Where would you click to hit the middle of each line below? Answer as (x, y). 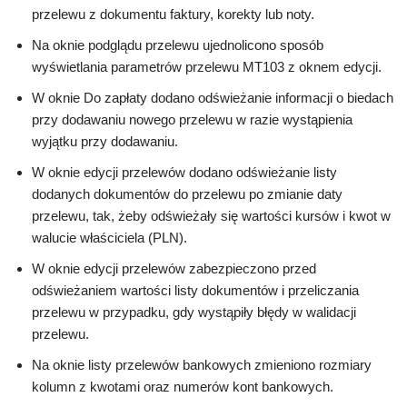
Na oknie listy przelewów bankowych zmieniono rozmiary (202, 365)
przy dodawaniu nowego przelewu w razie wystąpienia (192, 120)
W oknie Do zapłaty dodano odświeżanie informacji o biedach (213, 98)
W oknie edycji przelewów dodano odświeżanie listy (184, 173)
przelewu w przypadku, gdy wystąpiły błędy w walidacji (194, 313)
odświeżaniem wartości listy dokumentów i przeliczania (195, 291)
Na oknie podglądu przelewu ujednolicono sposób (178, 45)
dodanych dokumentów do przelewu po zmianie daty (187, 194)
